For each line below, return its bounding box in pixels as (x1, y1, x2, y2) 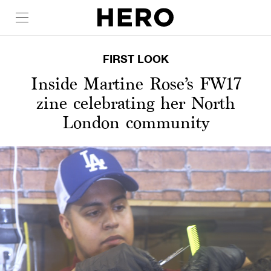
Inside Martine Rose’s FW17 (30, 74, 241, 93)
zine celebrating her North (36, 94, 235, 112)
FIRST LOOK (102, 52, 169, 65)
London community (62, 113, 209, 131)
